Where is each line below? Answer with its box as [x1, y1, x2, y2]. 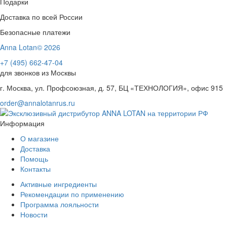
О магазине [20, 133, 59, 143]
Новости [20, 209, 48, 219]
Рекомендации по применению [20, 189, 124, 199]
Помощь [20, 154, 48, 164]
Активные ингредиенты [20, 179, 97, 189]
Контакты [20, 164, 51, 174]
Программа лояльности [20, 199, 99, 209]
